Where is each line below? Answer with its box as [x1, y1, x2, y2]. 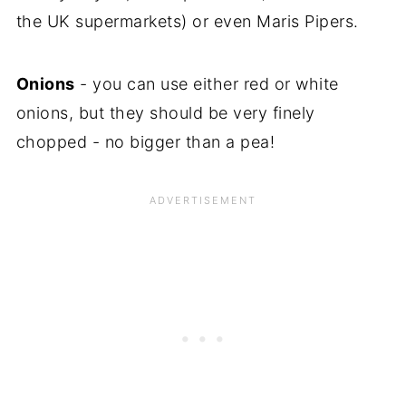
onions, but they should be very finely [15, 102, 315, 122]
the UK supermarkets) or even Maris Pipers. [15, 11, 359, 31]
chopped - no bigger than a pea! [15, 131, 275, 151]
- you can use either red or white [74, 73, 339, 93]
